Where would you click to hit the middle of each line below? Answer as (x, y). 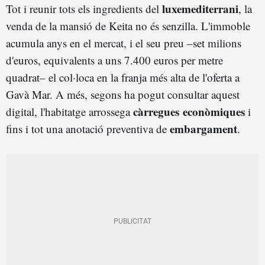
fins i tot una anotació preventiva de (88, 128)
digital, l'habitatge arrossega (70, 111)
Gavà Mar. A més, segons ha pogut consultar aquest (123, 94)
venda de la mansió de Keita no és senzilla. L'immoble (128, 25)
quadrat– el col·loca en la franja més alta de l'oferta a (123, 77)
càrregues (156, 111)
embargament (203, 128)
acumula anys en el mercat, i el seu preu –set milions (124, 43)
